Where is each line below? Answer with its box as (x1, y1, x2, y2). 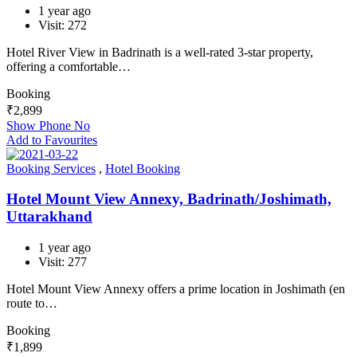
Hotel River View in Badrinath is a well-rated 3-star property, (6, 45, 313, 59)
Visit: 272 (38, 18, 87, 32)
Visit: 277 (38, 255, 87, 269)
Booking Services (6, 161, 96, 175)
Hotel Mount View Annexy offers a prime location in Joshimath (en (6, 282, 345, 296)
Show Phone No (6, 118, 90, 132)
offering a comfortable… (6, 59, 131, 73)
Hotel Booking (105, 161, 180, 175)
